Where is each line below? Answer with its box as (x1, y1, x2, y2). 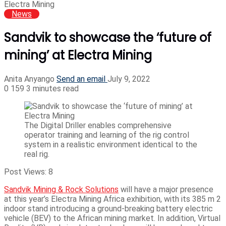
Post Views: (4, 166, 46, 177)
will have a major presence (119, 184, 213, 194)
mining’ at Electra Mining (4, 46, 152, 64)
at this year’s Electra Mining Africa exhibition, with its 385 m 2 (4, 194, 221, 204)
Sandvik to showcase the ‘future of (4, 29, 211, 46)
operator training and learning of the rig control (24, 130, 189, 140)
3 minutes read (26, 83, 79, 93)
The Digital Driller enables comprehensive (24, 120, 172, 130)
